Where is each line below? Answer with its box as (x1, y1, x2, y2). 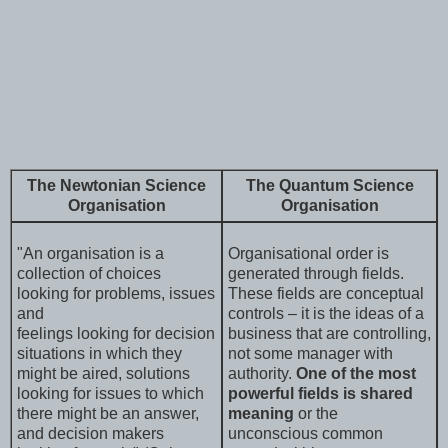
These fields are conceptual (228, 284, 424, 302)
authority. (228, 364, 296, 382)
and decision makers (17, 424, 164, 442)
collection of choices (17, 264, 161, 282)
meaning (228, 404, 294, 422)
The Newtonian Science (27, 176, 206, 194)
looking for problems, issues (17, 284, 215, 302)
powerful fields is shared (228, 384, 413, 402)
